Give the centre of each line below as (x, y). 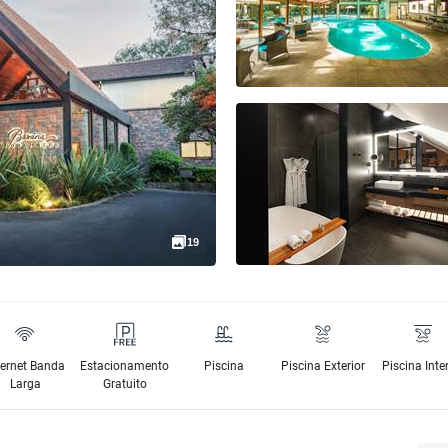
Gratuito (124, 384)
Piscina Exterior (323, 366)
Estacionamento (125, 366)
